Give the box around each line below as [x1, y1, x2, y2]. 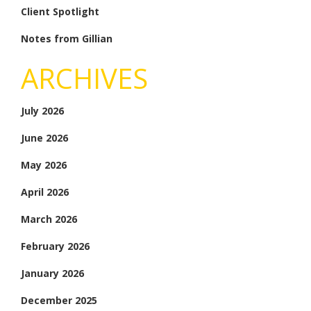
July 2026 [21, 103, 64, 117]
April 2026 [21, 185, 69, 199]
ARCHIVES [21, 58, 148, 97]
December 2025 [21, 293, 97, 307]
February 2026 [21, 239, 90, 253]
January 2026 [21, 266, 84, 280]
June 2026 [21, 131, 68, 144]
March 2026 [21, 212, 77, 226]
